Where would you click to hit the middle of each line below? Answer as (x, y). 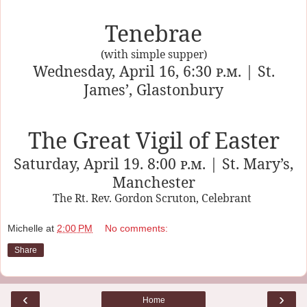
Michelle (25, 228)
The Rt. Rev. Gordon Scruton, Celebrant (153, 198)
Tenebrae (153, 33)
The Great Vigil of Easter (153, 140)
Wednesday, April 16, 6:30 (124, 71)
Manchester (153, 182)
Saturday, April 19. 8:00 (97, 163)
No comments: (137, 228)
